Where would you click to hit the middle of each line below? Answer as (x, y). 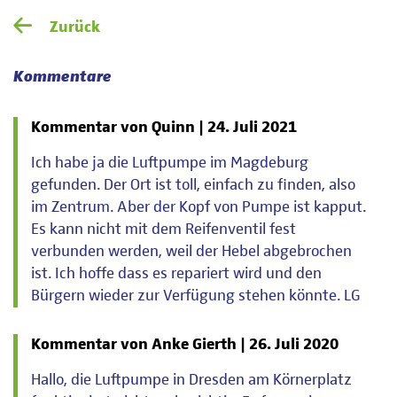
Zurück (75, 28)
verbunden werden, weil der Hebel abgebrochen (191, 251)
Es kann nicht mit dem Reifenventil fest (163, 229)
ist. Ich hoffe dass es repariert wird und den (176, 273)
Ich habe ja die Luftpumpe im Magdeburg (170, 163)
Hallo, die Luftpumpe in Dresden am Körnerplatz (191, 381)
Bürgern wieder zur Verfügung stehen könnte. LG (196, 296)
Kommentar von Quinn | (119, 127)
